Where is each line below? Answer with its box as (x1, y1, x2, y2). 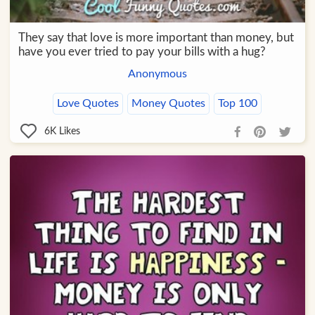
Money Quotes (131, 98, 206, 110)
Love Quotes (57, 98, 120, 110)
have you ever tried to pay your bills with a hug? (18, 46, 266, 58)
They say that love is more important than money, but (18, 32, 294, 44)
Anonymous (127, 68, 187, 80)
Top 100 (218, 98, 258, 110)
